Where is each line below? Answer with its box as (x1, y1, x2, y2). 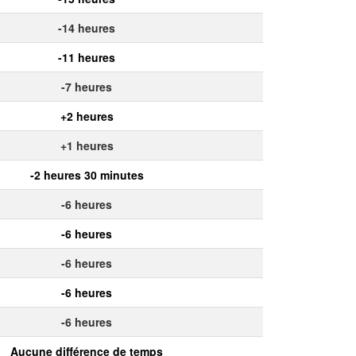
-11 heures (58, 48, 115, 65)
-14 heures (58, 19, 115, 36)
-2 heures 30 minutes (29, 166, 144, 183)
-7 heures (61, 78, 112, 95)
